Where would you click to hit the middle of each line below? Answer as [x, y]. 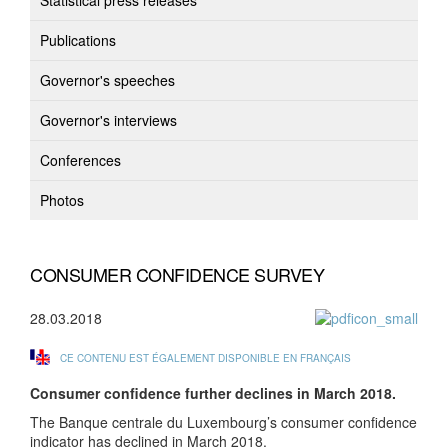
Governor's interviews [108, 120]
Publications [78, 40]
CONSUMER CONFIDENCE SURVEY [177, 274]
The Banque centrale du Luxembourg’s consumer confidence [223, 422]
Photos [62, 200]
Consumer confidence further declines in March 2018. [213, 393]
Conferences [80, 160]
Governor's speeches [107, 80]
